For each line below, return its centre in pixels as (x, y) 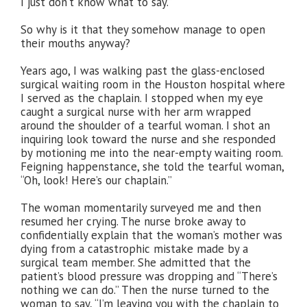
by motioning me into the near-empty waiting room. (151, 153)
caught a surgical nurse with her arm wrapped (136, 112)
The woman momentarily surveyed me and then (141, 208)
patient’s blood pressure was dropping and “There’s (149, 276)
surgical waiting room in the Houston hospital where (153, 84)
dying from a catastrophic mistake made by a (134, 249)
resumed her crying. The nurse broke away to (133, 221)
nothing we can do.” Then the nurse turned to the (145, 290)
